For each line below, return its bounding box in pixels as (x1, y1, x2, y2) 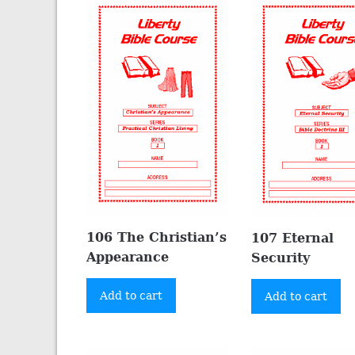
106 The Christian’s (86, 229, 227, 245)
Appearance (86, 249, 170, 265)
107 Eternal (251, 231, 334, 246)
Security (251, 250, 311, 266)
